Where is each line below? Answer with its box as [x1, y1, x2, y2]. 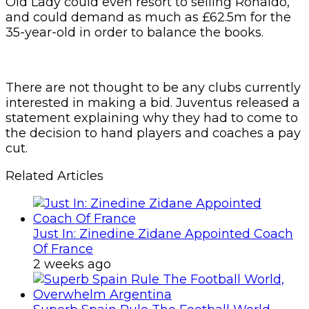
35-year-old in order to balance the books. [6, 24, 263, 40]
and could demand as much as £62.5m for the [6, 9, 291, 25]
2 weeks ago [33, 256, 111, 272]
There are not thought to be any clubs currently [6, 79, 301, 95]
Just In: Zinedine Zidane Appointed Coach [33, 226, 293, 241]
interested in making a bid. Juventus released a [6, 94, 300, 110]
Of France [33, 241, 93, 257]
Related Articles [6, 168, 103, 183]
